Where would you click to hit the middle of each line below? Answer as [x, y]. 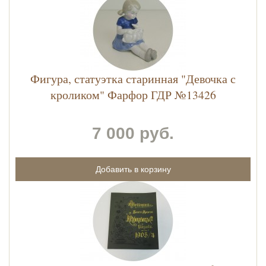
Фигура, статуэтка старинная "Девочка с [133, 79]
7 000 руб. [133, 134]
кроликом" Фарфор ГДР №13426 [133, 95]
